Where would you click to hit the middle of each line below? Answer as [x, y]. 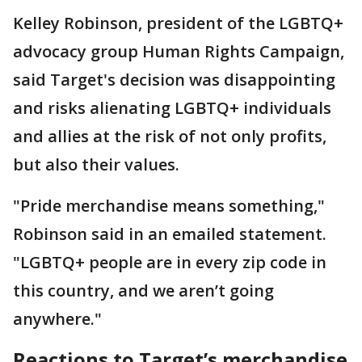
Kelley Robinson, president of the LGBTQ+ [178, 23]
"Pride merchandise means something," [169, 206]
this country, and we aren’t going [143, 291]
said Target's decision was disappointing [174, 80]
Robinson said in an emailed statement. [170, 234]
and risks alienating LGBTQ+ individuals [172, 108]
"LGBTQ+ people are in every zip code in [170, 263]
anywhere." [57, 319]
